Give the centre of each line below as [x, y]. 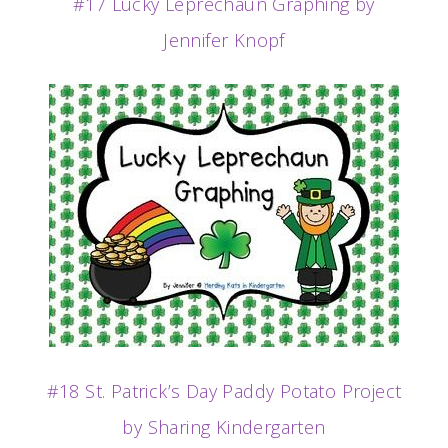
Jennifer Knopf [224, 39]
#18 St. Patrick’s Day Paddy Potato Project [224, 390]
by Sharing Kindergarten [224, 426]
